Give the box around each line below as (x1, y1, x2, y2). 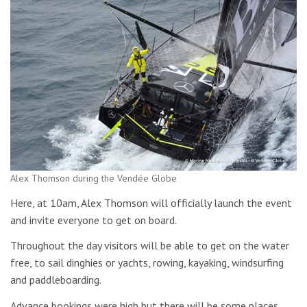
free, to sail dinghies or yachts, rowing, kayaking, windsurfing (10, 256, 284, 270)
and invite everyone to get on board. (10, 212, 177, 227)
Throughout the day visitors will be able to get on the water (10, 238, 289, 253)
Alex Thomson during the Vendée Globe (10, 172, 177, 185)
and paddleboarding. (10, 273, 101, 287)
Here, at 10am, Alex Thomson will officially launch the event (10, 195, 292, 210)
